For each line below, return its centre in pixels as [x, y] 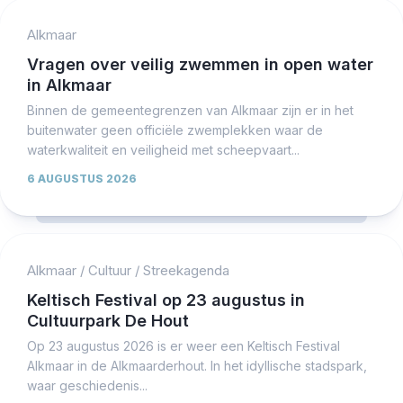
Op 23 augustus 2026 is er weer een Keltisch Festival [184, 345]
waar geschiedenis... [87, 385]
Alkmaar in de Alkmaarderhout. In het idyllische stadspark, [197, 365]
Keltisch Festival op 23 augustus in [166, 300]
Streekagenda [186, 270]
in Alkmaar [69, 85]
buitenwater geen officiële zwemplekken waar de [175, 130]
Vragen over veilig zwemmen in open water [200, 64]
